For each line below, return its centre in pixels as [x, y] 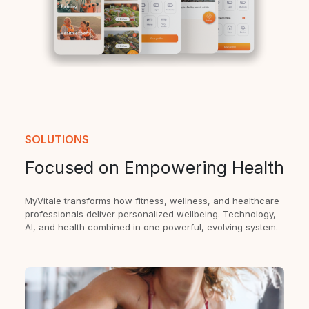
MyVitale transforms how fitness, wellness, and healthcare [152, 201]
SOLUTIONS [57, 140]
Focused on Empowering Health [154, 168]
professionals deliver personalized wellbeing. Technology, [150, 214]
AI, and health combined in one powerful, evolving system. [151, 227]
